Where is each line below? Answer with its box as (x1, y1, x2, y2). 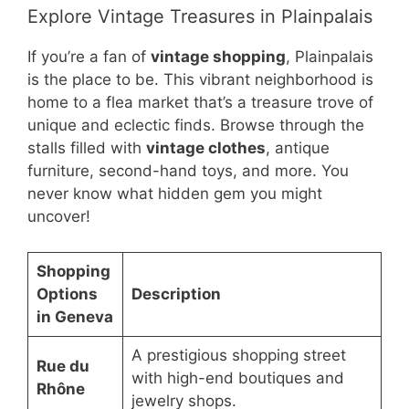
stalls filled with (27, 139, 146, 158)
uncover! (27, 207, 90, 226)
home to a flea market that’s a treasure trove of (27, 93, 373, 112)
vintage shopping (151, 47, 286, 67)
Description (131, 284, 221, 303)
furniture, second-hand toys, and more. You (27, 162, 349, 181)
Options (36, 284, 98, 303)
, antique (266, 139, 330, 158)
